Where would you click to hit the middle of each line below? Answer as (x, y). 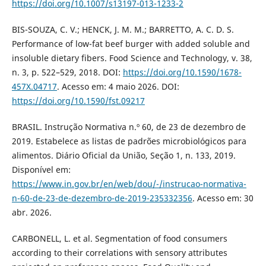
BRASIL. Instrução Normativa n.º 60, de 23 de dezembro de (129, 127)
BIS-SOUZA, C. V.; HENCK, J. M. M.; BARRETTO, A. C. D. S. (123, 30)
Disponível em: (41, 170)
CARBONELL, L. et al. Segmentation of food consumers (119, 239)
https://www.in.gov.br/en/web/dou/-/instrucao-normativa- (129, 184)
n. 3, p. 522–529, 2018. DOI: (67, 72)
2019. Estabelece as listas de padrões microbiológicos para (129, 141)
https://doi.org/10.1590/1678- (182, 72)
